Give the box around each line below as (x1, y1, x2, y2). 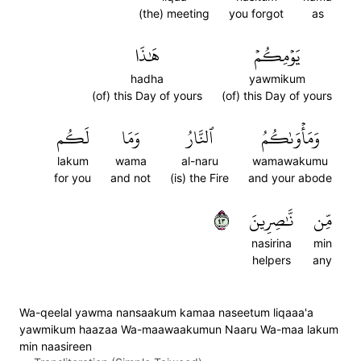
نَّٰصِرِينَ (249, 203, 293, 237)
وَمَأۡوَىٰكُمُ (260, 121, 320, 155)
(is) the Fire (170, 171, 229, 185)
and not (110, 171, 151, 185)
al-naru (180, 154, 218, 168)
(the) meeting (139, 6, 210, 20)
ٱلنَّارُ (185, 121, 214, 155)
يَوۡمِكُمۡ (253, 39, 301, 73)
